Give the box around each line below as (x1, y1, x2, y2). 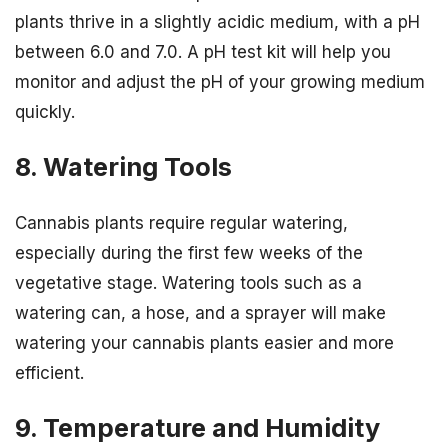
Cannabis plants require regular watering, (15, 212, 348, 233)
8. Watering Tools (15, 151, 232, 183)
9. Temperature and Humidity (15, 411, 380, 443)
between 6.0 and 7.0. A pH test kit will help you (15, 42, 391, 63)
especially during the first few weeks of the (15, 242, 363, 263)
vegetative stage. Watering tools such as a (15, 272, 362, 293)
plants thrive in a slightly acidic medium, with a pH (15, 12, 420, 33)
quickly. (15, 102, 75, 123)
